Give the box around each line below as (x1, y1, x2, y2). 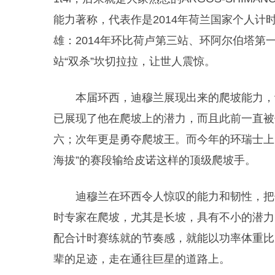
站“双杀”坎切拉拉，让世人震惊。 (53, 55, 215, 68)
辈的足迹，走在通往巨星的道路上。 (53, 253, 230, 265)
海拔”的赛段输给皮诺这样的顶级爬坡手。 (53, 154, 256, 166)
